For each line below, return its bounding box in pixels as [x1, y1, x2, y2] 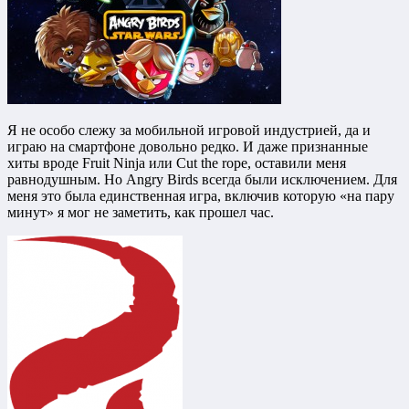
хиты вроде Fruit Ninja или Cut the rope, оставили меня [7, 155, 346, 172]
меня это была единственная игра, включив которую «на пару [7, 188, 394, 204]
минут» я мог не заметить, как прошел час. [7, 204, 274, 221]
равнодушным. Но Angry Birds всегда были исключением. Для [7, 172, 397, 188]
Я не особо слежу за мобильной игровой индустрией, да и [7, 122, 371, 139]
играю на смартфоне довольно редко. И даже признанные [7, 139, 368, 155]
